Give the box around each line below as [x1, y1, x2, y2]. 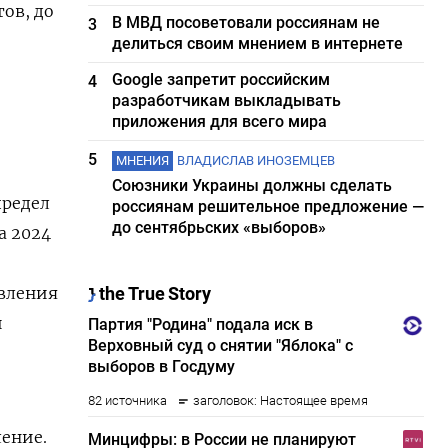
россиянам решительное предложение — [112, 197, 425, 216]
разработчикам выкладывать [112, 91, 342, 110]
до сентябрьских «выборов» [112, 218, 327, 237]
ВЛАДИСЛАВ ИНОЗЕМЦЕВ [177, 153, 336, 168]
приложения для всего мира [112, 112, 328, 131]
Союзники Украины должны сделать [112, 176, 393, 195]
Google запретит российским [112, 70, 331, 89]
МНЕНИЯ [116, 153, 170, 168]
